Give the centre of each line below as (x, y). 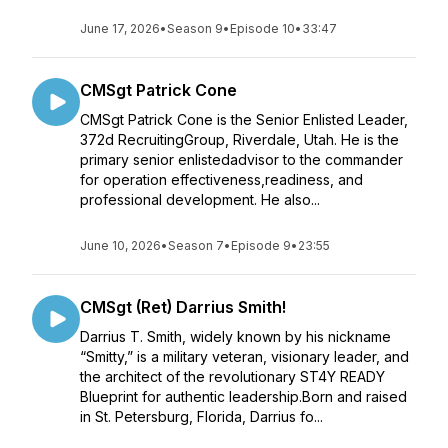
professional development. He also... (200, 199)
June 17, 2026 (120, 28)
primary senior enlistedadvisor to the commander (241, 159)
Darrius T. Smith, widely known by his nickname (235, 336)
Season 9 (195, 28)
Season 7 (196, 245)
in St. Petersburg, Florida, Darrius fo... (201, 416)
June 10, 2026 (120, 245)
